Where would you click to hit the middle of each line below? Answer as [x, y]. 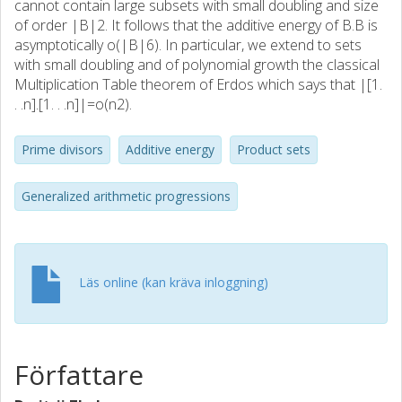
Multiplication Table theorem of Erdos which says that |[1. [198, 84]
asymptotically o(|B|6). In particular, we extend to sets [188, 45]
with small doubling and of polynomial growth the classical [197, 65]
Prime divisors [62, 149]
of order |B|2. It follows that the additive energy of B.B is [196, 25]
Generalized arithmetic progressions [126, 196]
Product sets [274, 149]
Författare [79, 375]
